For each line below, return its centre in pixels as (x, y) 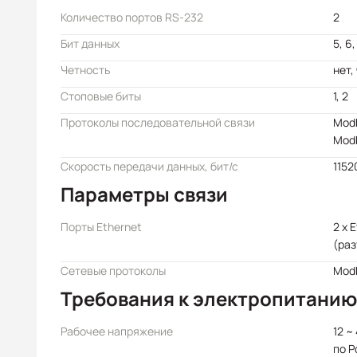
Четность (85, 70)
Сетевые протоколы (113, 271)
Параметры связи (144, 194)
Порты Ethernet (101, 227)
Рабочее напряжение (117, 331)
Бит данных (90, 43)
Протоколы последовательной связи (158, 122)
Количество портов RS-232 (132, 17)
